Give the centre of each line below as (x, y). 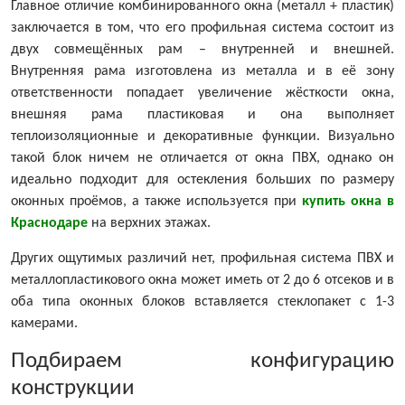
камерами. (44, 324)
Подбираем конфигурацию (202, 362)
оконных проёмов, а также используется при (156, 202)
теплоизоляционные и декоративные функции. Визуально (202, 137)
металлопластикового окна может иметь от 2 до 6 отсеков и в (202, 281)
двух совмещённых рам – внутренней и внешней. (202, 50)
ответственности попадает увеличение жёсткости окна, (202, 94)
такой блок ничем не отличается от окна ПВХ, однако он (202, 159)
